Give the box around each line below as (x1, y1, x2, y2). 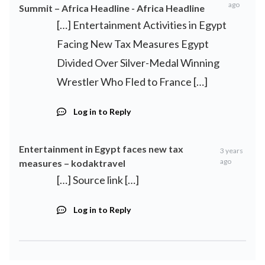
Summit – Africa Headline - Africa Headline (19, 2, 205, 14)
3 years (219, 146, 243, 156)
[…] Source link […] (57, 173, 139, 187)
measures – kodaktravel (19, 157, 125, 169)
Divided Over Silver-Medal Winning (57, 56, 219, 70)
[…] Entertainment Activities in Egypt (57, 18, 227, 32)
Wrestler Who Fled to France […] (57, 75, 208, 89)
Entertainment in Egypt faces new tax (19, 143, 183, 155)
